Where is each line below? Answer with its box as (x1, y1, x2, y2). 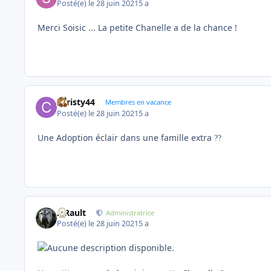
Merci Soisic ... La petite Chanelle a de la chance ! (38, 21, 240, 33)
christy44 (57, 96, 96, 108)
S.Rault (57, 206, 87, 218)
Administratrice (106, 207, 155, 217)
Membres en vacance (105, 97, 171, 107)
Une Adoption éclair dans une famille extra (38, 131, 214, 143)
